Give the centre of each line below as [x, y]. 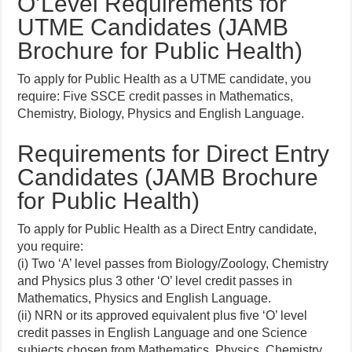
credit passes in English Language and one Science [163, 332]
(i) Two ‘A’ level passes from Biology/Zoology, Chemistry [173, 263]
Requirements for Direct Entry [174, 153]
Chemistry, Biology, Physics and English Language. [161, 113]
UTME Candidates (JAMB [153, 27]
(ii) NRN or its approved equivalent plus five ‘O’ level [163, 315]
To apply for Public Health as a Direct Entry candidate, [167, 229]
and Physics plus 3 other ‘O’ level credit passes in [155, 280]
